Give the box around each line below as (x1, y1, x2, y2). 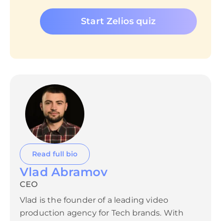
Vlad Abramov (20, 164, 108, 179)
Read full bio (32, 149, 77, 158)
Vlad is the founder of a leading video (20, 195, 169, 205)
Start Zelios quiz (81, 16, 156, 27)
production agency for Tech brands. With (20, 208, 184, 218)
